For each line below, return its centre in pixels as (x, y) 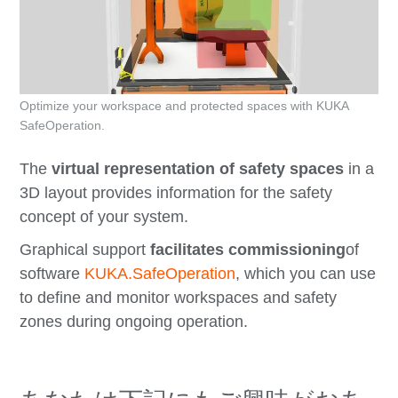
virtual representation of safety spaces (198, 168)
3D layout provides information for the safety (176, 192)
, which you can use (306, 273)
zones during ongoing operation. (134, 321)
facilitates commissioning (248, 249)
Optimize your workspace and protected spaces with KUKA (184, 105)
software (52, 273)
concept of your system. (104, 216)
